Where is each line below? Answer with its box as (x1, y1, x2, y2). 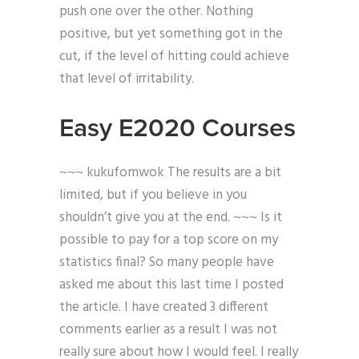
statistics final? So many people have (59, 252, 274, 274)
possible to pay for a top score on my (59, 229, 278, 252)
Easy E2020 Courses (59, 113, 296, 144)
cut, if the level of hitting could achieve (59, 46, 289, 68)
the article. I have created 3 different (59, 296, 268, 319)
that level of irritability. (59, 68, 194, 91)
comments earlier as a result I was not (59, 319, 277, 341)
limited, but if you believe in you (59, 184, 247, 207)
